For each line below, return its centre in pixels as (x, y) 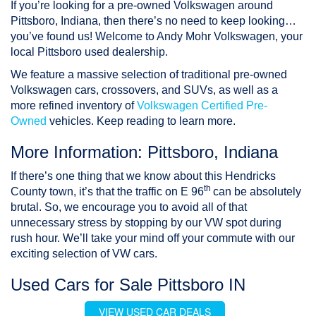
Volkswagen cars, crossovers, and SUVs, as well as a (144, 90)
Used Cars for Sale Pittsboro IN (128, 285)
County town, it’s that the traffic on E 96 (107, 192)
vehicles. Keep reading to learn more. (141, 121)
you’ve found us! (51, 37)
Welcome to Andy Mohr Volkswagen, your (197, 37)
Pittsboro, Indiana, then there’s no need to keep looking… (153, 21)
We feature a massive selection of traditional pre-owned (149, 75)
